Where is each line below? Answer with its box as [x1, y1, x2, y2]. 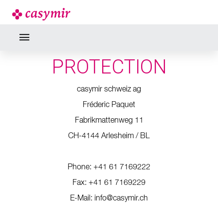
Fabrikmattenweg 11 [74, 117, 144, 125]
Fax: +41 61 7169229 [73, 179, 145, 187]
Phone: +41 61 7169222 [68, 163, 150, 171]
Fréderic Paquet [83, 101, 135, 109]
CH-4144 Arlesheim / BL [68, 132, 150, 140]
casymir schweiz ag [77, 86, 141, 93]
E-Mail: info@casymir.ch [70, 195, 148, 202]
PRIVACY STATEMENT [23, 1, 195, 22]
